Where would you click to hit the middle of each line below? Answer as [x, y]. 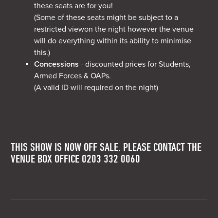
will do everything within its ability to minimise [113, 41]
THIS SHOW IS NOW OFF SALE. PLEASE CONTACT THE [106, 146]
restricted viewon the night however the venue [114, 29]
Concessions [57, 64]
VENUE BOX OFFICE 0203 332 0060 [76, 158]
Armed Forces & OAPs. [73, 76]
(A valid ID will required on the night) [96, 87]
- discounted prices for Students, [135, 64]
